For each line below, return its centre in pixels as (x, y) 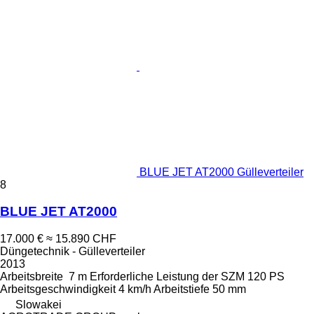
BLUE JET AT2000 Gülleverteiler (221, 172)
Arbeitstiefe (182, 289)
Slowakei (39, 305)
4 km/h (135, 289)
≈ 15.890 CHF (81, 239)
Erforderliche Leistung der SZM (167, 277)
